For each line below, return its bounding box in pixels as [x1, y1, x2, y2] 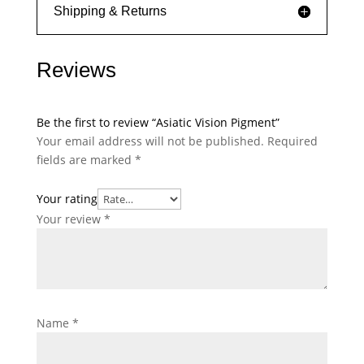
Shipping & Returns [53, 4, 167, 19]
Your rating [36, 191, 97, 207]
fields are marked [36, 152, 135, 168]
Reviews [36, 58, 116, 83]
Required [266, 133, 318, 149]
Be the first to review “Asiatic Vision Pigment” [36, 115, 279, 131]
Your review [36, 211, 104, 227]
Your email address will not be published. [36, 133, 264, 149]
